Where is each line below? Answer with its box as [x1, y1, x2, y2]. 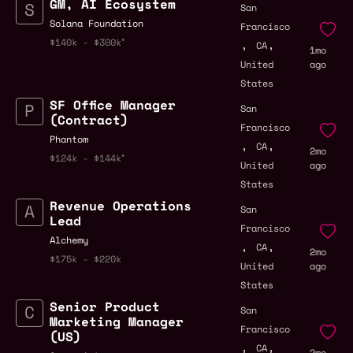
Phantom [50, 132, 88, 147]
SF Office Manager [50, 95, 176, 115]
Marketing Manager [50, 312, 184, 332]
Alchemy [50, 233, 88, 247]
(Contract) [50, 110, 128, 130]
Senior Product [50, 297, 160, 317]
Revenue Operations [50, 196, 191, 216]
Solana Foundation [50, 17, 143, 31]
